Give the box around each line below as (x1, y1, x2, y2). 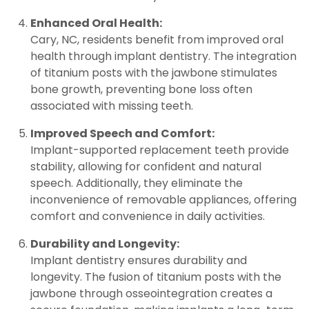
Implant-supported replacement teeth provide (30, 141, 289, 158)
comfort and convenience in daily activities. (30, 208, 265, 224)
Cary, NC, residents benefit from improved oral (30, 31, 283, 48)
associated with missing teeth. (30, 97, 193, 114)
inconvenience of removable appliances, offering (30, 191, 297, 208)
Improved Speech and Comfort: (30, 125, 215, 141)
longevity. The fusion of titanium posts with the (30, 268, 281, 285)
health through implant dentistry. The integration (30, 48, 297, 64)
